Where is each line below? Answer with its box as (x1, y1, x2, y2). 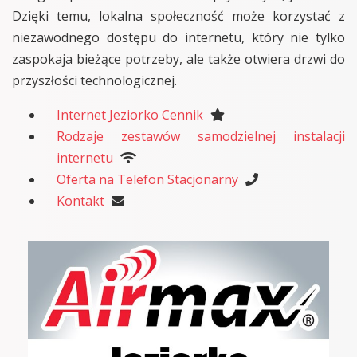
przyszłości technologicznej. (12, 71, 177, 89)
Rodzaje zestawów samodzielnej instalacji (57, 127, 345, 145)
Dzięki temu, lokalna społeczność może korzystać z (12, 6, 345, 25)
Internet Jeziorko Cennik (57, 105, 203, 124)
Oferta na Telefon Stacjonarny (57, 170, 238, 188)
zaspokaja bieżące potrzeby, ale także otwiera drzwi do (12, 49, 345, 68)
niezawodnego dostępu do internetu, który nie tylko (12, 28, 345, 46)
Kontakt (57, 191, 104, 210)
